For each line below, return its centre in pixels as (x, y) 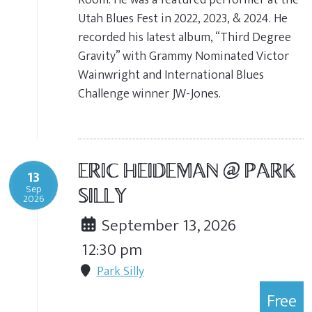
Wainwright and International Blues (171, 75)
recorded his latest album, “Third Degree (185, 37)
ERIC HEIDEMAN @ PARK (187, 172)
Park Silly (120, 271)
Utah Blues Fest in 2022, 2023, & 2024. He (183, 18)
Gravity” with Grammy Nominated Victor (184, 56)
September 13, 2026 (167, 225)
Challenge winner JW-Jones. (149, 94)
